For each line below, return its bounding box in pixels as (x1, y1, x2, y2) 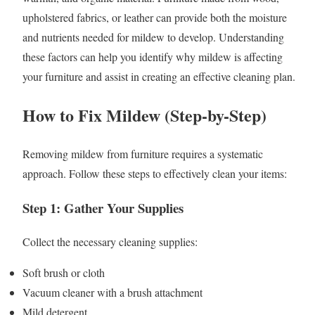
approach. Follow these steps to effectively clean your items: (22, 165, 287, 181)
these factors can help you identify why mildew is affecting (22, 49, 283, 65)
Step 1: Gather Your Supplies (22, 198, 184, 217)
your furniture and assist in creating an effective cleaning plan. (22, 69, 295, 84)
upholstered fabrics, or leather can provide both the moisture (22, 10, 287, 25)
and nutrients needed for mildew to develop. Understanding (22, 30, 284, 45)
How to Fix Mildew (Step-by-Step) (22, 102, 266, 127)
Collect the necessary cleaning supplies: (22, 234, 198, 250)
